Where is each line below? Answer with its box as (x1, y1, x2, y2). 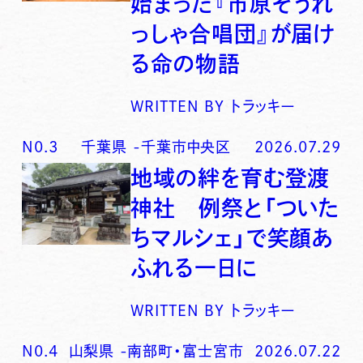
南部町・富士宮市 (127, 344, 244, 359)
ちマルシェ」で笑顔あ (130, 227, 334, 250)
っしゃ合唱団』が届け (130, 23, 336, 45)
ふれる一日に (130, 257, 258, 280)
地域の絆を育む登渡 (130, 167, 331, 190)
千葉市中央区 (140, 139, 232, 154)
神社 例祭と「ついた (130, 197, 340, 220)
